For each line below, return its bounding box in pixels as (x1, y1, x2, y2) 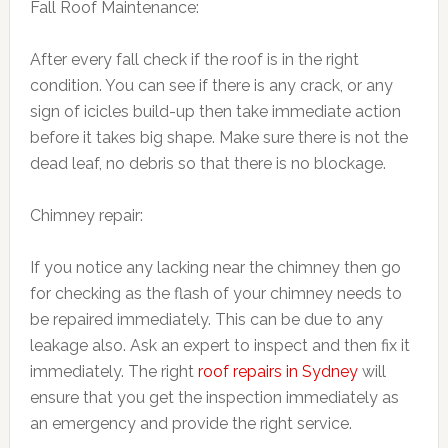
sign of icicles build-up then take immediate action (29, 102, 401, 122)
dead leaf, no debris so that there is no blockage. (29, 154, 386, 174)
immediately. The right (29, 362, 198, 382)
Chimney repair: (29, 206, 143, 226)
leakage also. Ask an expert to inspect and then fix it (29, 336, 410, 356)
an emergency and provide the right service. (29, 414, 352, 434)
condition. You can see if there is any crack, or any (29, 76, 393, 96)
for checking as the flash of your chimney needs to (29, 284, 402, 304)
